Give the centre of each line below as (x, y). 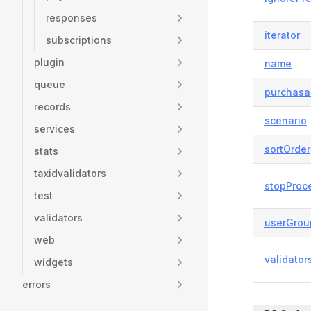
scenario (286, 120)
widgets (53, 262)
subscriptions (79, 40)
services (54, 129)
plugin (49, 62)
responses (72, 18)
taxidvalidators (70, 173)
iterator (282, 35)
